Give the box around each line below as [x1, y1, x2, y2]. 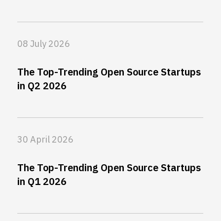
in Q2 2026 [17, 79, 67, 93]
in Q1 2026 [17, 175, 67, 188]
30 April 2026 [17, 134, 74, 146]
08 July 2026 [17, 38, 70, 50]
